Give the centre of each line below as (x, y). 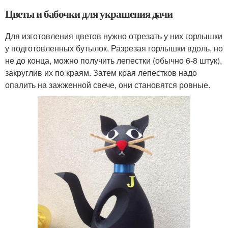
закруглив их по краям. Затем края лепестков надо (101, 73)
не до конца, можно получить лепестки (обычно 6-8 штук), (113, 61)
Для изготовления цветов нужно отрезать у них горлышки (114, 36)
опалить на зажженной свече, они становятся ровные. (108, 85)
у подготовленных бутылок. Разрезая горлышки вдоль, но (114, 48)
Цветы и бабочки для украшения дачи (89, 14)
